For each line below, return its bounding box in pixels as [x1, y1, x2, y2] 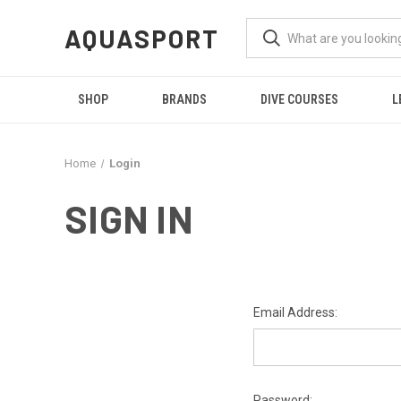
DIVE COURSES [260, 92, 338, 107]
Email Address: [252, 305, 337, 320]
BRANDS [161, 92, 207, 107]
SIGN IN [64, 196, 193, 241]
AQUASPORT [64, 22, 220, 54]
